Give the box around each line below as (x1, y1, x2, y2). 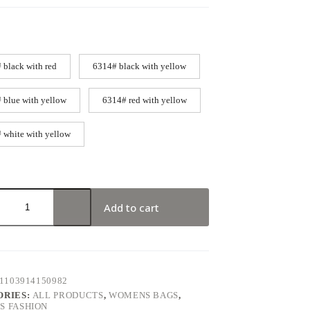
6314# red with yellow (102, 95, 187, 106)
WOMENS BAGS (108, 290, 179, 301)
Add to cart (103, 200, 159, 215)
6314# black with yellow (93, 61, 186, 72)
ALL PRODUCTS (32, 290, 104, 301)
